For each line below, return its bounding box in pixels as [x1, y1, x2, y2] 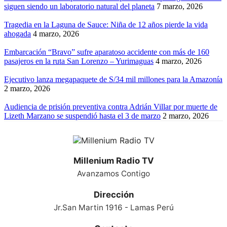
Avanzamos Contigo [77, 169, 150, 179]
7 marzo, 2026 [157, 2, 203, 11]
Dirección [93, 190, 134, 200]
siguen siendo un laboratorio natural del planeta [4, 2, 155, 11]
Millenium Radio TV [73, 156, 154, 166]
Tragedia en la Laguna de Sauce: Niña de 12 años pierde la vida [4, 20, 208, 29]
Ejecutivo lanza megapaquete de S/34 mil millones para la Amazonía [4, 75, 222, 84]
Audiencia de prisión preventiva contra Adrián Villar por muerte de [4, 102, 217, 111]
